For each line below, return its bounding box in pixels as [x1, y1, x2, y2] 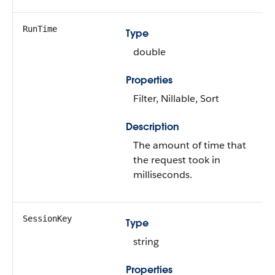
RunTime [23, 24, 57, 34]
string [133, 235, 159, 248]
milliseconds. [133, 168, 192, 181]
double [133, 45, 166, 58]
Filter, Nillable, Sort [133, 92, 219, 105]
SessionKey [23, 214, 72, 223]
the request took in [133, 153, 220, 166]
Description [126, 120, 179, 133]
